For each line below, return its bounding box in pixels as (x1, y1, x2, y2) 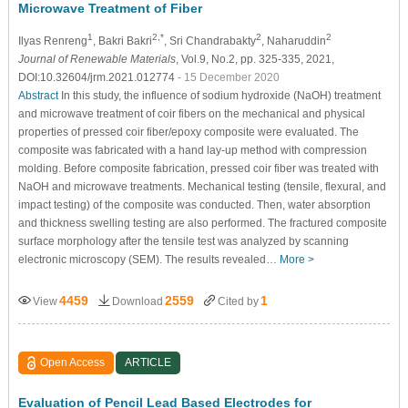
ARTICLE (125, 355, 172, 369)
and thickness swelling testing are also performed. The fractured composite (17, 216, 387, 229)
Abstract (17, 88, 58, 102)
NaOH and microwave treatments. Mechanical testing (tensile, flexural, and (17, 179, 386, 193)
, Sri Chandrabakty (163, 34, 256, 47)
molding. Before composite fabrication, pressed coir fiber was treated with (17, 161, 379, 175)
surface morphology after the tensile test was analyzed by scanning (17, 234, 349, 248)
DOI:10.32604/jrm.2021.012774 (17, 70, 178, 84)
